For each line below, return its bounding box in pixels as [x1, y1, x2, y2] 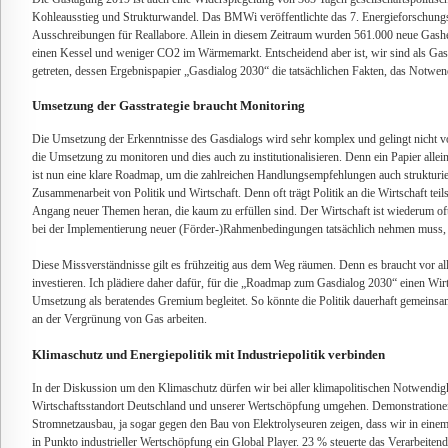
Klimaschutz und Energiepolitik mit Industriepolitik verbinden [32, 346, 385, 362]
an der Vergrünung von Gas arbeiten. [32, 313, 207, 327]
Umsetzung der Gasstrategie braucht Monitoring [32, 98, 305, 114]
